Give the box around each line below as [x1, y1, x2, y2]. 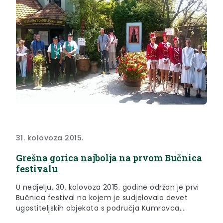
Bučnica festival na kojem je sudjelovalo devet [16, 192, 188, 203]
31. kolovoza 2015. [16, 132, 84, 143]
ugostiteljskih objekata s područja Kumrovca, [16, 203, 182, 213]
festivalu [16, 162, 58, 175]
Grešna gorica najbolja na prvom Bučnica [16, 151, 202, 164]
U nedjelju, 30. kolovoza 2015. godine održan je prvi [16, 182, 199, 192]
